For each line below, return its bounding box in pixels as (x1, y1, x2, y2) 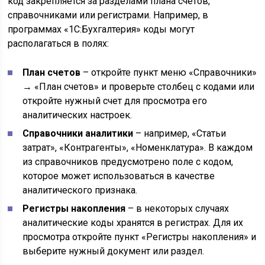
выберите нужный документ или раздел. (22, 245, 205, 257)
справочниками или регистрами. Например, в (8, 9, 209, 21)
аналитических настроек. (22, 109, 132, 121)
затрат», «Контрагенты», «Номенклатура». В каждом (22, 142, 253, 154)
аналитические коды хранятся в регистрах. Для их (22, 217, 244, 229)
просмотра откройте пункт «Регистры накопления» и (22, 231, 257, 243)
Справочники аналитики (22, 128, 134, 140)
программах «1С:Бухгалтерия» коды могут (8, 24, 195, 35)
